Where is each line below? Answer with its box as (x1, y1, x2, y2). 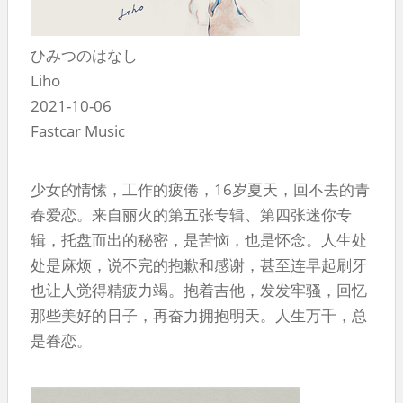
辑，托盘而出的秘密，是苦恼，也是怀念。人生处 (31, 228, 367, 250)
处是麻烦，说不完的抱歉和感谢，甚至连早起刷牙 (31, 254, 367, 275)
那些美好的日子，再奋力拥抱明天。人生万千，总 (31, 304, 367, 326)
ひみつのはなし (31, 44, 138, 66)
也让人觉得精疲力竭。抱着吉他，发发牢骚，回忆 (31, 279, 367, 300)
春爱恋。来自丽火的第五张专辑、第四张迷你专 (31, 203, 352, 225)
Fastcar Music (31, 120, 125, 141)
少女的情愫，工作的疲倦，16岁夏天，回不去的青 (31, 178, 370, 200)
